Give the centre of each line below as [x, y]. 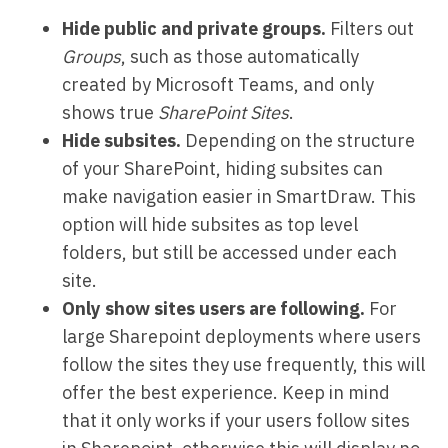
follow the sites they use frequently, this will [244, 364]
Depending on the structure [298, 140]
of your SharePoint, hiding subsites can [223, 168]
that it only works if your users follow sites [236, 420]
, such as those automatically [240, 56]
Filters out [370, 28]
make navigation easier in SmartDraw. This [239, 196]
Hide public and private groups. [194, 28]
